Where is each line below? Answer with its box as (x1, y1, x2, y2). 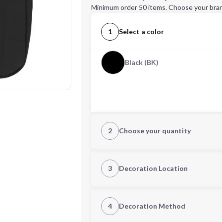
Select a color (119, 27, 164, 36)
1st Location (101, 188, 143, 198)
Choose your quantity (119, 126, 191, 135)
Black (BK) (125, 58, 159, 66)
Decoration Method (119, 202, 185, 210)
